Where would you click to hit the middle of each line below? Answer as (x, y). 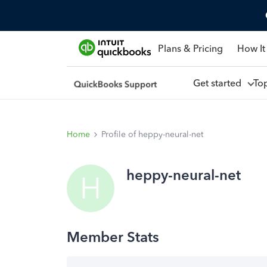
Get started (219, 83)
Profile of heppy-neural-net (152, 134)
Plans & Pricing (190, 48)
